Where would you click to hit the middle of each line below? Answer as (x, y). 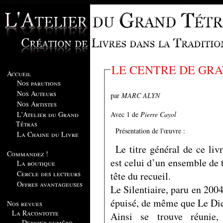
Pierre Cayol (158, 114)
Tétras (27, 124)
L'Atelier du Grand (48, 114)
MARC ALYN (140, 95)
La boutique (36, 163)
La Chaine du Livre (48, 134)
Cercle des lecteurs (49, 173)
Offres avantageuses (50, 184)
